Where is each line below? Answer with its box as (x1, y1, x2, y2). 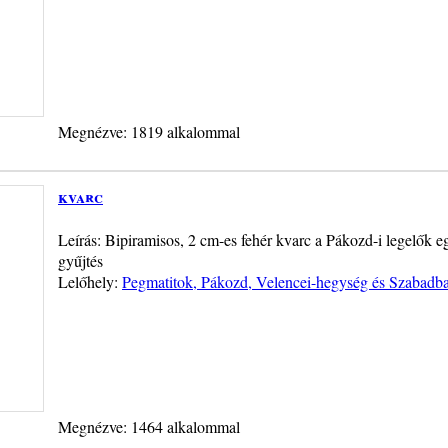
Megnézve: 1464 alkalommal (58, 415, 240, 437)
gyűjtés (58, 249, 103, 271)
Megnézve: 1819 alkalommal (58, 120, 240, 142)
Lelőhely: (58, 270, 122, 292)
